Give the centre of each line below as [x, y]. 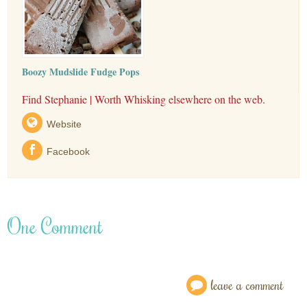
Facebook [69, 151]
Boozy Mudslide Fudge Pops [81, 71]
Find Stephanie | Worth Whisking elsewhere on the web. [144, 99]
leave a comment [247, 284]
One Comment [56, 225]
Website [64, 124]
